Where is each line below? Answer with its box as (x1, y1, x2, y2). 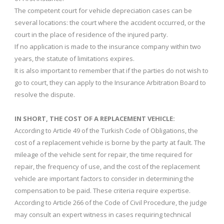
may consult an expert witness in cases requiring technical (14, 209, 191, 219)
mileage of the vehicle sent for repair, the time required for (14, 149, 192, 159)
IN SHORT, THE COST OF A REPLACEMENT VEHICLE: (14, 113, 175, 123)
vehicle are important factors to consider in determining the (14, 173, 194, 183)
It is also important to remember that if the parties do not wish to (14, 65, 208, 75)
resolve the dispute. (14, 89, 75, 99)
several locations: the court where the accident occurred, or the (14, 17, 205, 27)
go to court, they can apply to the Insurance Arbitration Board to (14, 77, 206, 87)
